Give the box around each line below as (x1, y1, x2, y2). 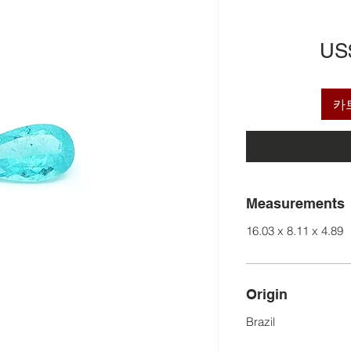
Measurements (246, 194, 345, 212)
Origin (246, 285, 288, 302)
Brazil (246, 313, 275, 329)
